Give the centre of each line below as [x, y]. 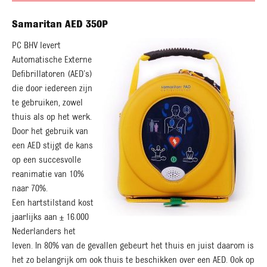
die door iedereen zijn [52, 88]
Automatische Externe [52, 59]
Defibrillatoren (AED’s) [52, 74]
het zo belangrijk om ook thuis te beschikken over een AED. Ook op [133, 260]
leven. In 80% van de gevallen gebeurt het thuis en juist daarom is [133, 245]
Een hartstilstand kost [53, 202]
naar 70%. [30, 188]
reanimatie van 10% [48, 174]
